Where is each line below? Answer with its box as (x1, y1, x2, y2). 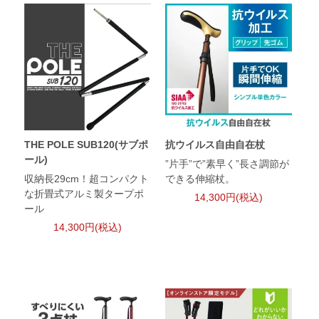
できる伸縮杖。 (164, 173, 235, 185)
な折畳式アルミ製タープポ (24, 188, 145, 200)
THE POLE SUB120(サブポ (24, 139, 149, 151)
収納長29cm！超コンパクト (24, 173, 150, 185)
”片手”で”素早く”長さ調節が (164, 158, 289, 170)
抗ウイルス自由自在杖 (164, 139, 265, 151)
